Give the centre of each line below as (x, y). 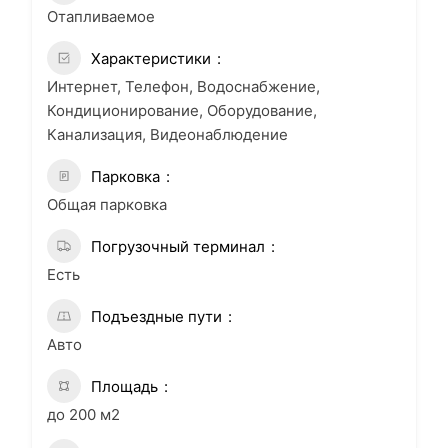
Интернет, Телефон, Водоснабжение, (183, 87)
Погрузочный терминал (178, 247)
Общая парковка (107, 205)
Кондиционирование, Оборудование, (182, 111)
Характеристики (151, 59)
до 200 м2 (83, 415)
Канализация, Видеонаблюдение (167, 135)
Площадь (124, 387)
